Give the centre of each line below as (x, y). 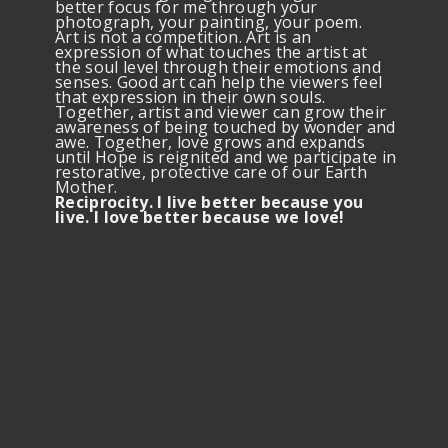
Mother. (86, 187)
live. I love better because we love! (200, 217)
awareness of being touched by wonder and (225, 127)
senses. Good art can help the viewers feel (219, 82)
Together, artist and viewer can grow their (221, 112)
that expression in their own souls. (190, 97)
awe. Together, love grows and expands (210, 142)
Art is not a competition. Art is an (183, 37)
